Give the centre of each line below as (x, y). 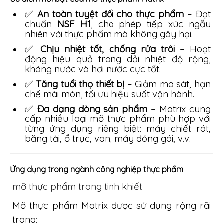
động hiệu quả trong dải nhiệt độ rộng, (118, 59)
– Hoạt (193, 49)
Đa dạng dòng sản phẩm (92, 109)
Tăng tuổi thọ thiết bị (80, 84)
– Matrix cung (179, 109)
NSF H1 (74, 24)
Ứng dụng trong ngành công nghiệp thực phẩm (97, 169)
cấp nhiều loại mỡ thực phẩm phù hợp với (118, 118)
